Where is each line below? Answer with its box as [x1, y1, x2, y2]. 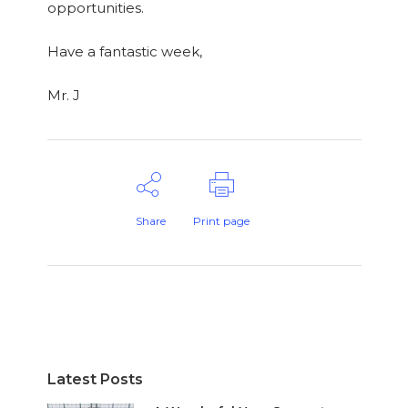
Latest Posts [46, 371, 143, 388]
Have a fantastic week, [46, 43, 202, 60]
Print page [193, 214, 250, 228]
